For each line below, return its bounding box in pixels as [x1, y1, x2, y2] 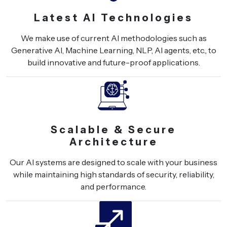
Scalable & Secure [51, 123, 176, 136]
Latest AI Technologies [34, 11, 193, 24]
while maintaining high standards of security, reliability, [13, 169, 214, 179]
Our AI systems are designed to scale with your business [10, 157, 217, 167]
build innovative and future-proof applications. [27, 57, 200, 67]
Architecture [69, 135, 158, 148]
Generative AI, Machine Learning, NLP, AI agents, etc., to [11, 45, 216, 55]
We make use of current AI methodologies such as [20, 32, 207, 43]
